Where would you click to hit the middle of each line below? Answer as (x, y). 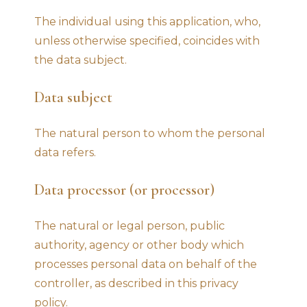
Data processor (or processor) (124, 189)
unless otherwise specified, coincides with (147, 40)
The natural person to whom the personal (150, 133)
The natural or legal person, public (130, 225)
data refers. (65, 152)
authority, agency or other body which (139, 245)
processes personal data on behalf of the (146, 264)
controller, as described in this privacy (136, 283)
